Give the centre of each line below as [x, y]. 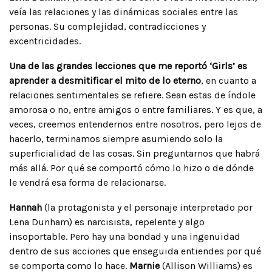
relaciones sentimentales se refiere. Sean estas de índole [132, 95]
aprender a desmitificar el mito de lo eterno [105, 80]
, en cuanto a [229, 80]
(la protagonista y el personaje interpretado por [147, 207]
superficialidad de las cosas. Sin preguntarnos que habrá [134, 153]
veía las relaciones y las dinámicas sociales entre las [124, 12]
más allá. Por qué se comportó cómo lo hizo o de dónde [131, 168]
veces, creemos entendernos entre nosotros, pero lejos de [135, 124]
